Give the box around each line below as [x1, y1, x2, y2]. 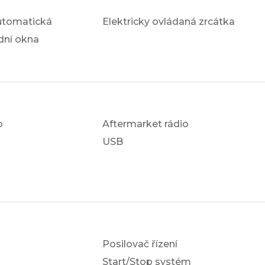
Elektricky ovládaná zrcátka [102, 16, 235, 28]
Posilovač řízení [102, 238, 178, 250]
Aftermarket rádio [102, 118, 189, 130]
